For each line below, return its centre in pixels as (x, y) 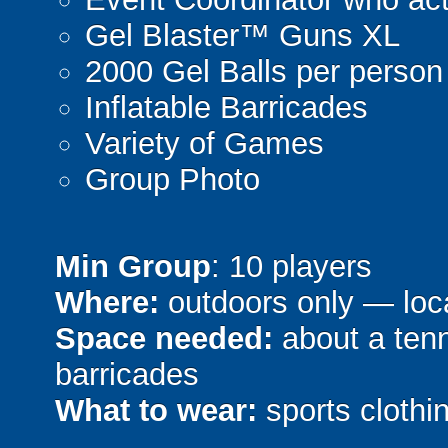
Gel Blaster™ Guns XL (242, 35)
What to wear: (156, 410)
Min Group (133, 266)
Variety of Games (204, 143)
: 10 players (291, 266)
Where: (107, 302)
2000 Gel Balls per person (264, 71)
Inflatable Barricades (226, 107)
